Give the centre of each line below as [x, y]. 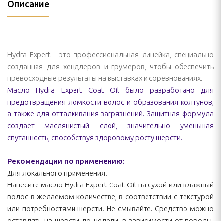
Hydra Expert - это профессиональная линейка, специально [110, 55]
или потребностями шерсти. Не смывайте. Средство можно [110, 208]
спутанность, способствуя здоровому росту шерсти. [95, 137]
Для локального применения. [57, 173]
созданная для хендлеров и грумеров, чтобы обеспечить [110, 66]
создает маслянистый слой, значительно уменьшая [110, 126]
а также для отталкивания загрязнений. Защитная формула [110, 114]
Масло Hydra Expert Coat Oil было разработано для [110, 90]
